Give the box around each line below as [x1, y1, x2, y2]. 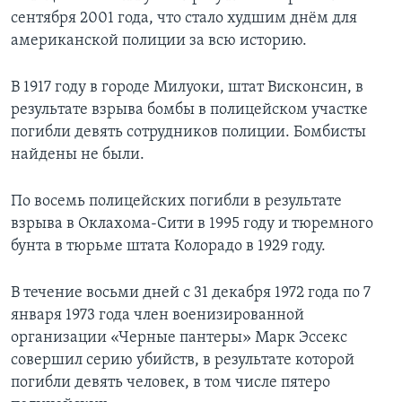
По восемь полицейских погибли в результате [11, 192, 342, 210]
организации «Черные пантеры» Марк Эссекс [11, 328, 347, 346]
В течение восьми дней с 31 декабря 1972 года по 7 [11, 284, 371, 301]
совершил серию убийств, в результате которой [11, 351, 354, 369]
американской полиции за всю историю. [11, 31, 307, 49]
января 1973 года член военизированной [11, 306, 304, 324]
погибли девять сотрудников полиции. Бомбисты [11, 123, 366, 141]
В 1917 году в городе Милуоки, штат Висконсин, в [11, 78, 363, 96]
